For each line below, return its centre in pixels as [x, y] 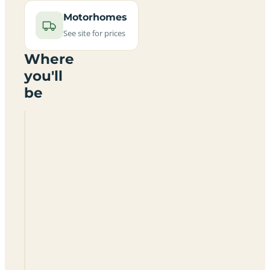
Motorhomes [95, 17]
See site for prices [94, 33]
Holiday [58, 261]
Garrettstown [70, 239]
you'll [43, 76]
